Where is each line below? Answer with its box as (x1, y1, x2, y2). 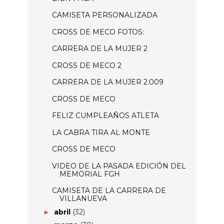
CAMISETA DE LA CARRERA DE (51, 186, 166, 195)
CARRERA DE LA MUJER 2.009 (51, 77, 163, 86)
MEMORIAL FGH (59, 169, 120, 178)
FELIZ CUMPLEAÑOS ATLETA (51, 111, 159, 120)
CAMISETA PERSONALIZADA (51, 10, 157, 19)
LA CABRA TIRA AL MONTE (51, 127, 150, 137)
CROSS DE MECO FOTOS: (51, 27, 144, 36)
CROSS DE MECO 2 (51, 60, 121, 70)
